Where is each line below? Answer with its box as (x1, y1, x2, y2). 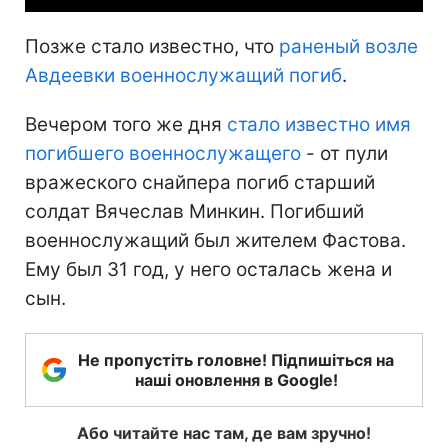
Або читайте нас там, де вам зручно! (77, 422, 371, 443)
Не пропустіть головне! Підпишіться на (78, 349, 394, 370)
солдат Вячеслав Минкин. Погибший (25, 199, 364, 223)
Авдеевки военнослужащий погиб (25, 63, 342, 87)
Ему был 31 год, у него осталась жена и (25, 257, 392, 281)
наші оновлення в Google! (134, 369, 338, 390)
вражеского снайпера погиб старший (25, 170, 375, 194)
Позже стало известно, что (25, 34, 279, 58)
